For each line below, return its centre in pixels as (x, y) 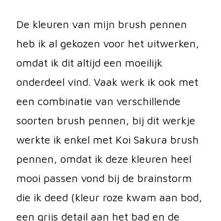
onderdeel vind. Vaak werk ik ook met (107, 82)
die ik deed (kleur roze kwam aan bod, (109, 198)
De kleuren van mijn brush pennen (102, 24)
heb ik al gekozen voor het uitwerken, (108, 44)
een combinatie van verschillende (98, 101)
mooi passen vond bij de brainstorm (104, 178)
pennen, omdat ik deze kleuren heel (104, 159)
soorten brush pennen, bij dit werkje (106, 121)
